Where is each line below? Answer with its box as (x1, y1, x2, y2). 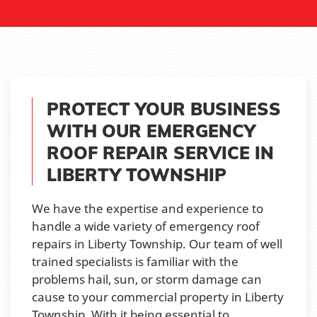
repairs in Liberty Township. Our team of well (32, 235, 282, 252)
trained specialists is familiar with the (32, 253, 238, 270)
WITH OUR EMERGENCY (47, 119, 255, 142)
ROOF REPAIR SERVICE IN (47, 141, 274, 163)
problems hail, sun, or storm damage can (32, 270, 262, 287)
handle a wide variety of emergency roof (32, 217, 260, 234)
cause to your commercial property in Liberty (32, 288, 284, 305)
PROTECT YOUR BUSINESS (47, 97, 281, 120)
